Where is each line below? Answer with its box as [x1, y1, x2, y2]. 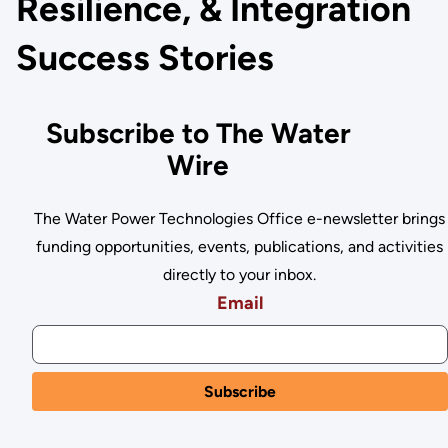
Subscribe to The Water [45, 116, 351, 151]
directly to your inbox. [163, 264, 317, 284]
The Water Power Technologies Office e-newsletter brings [34, 208, 446, 228]
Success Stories [15, 35, 274, 79]
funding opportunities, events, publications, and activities [36, 236, 444, 256]
